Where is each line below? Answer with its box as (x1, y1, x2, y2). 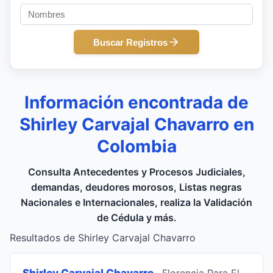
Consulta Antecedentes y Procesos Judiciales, (27, 166, 246, 178)
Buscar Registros (93, 37, 168, 48)
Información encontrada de (24, 92, 249, 113)
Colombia (96, 136, 177, 157)
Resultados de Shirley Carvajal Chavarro (10, 232, 196, 244)
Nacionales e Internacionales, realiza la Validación (21, 196, 252, 208)
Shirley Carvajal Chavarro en (19, 114, 254, 135)
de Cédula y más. (96, 211, 177, 224)
